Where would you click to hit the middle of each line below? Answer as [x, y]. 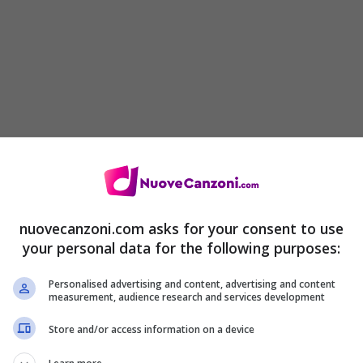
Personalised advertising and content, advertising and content [192, 284]
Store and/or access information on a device [152, 329]
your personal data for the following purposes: [181, 248]
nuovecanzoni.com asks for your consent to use [181, 228]
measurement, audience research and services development [187, 297]
